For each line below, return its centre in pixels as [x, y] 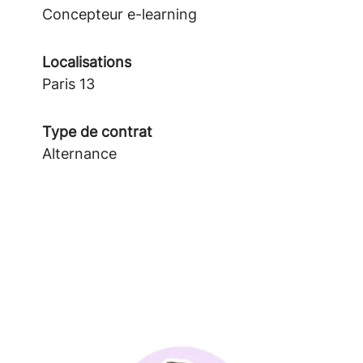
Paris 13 [68, 84]
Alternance [79, 154]
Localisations [87, 62]
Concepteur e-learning [120, 14]
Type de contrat [97, 132]
